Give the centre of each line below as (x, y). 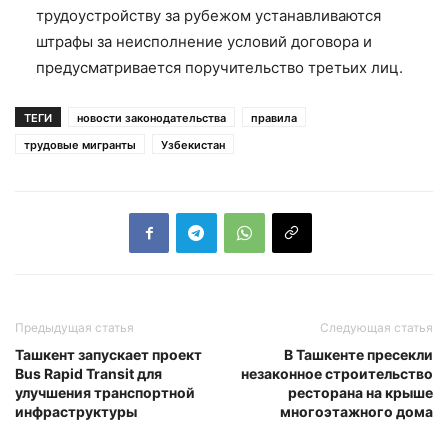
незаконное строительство (337, 373)
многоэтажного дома (356, 411)
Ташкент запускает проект (108, 354)
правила (274, 117)
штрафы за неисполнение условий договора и (204, 41)
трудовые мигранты (80, 144)
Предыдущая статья (74, 327)
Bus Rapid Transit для (88, 373)
